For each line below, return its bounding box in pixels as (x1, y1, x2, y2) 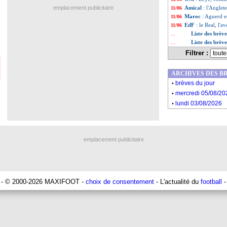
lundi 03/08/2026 (175, 100, 222, 107)
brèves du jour (175, 80, 215, 87)
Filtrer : (185, 49, 210, 57)
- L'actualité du (154, 178, 201, 185)
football (201, 178, 222, 185)
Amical (184, 5, 203, 11)
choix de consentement (86, 178, 154, 185)
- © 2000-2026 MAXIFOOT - (1, 178, 86, 185)
